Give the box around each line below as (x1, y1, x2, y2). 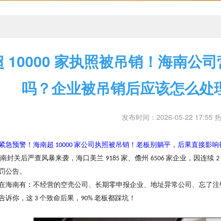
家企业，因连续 (166, 154, 216, 162)
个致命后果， (39, 194, 81, 202)
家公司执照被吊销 (74, 141, 129, 149)
